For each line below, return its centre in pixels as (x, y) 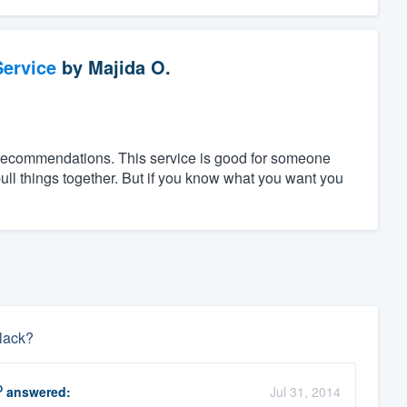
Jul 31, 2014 (305, 392)
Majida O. (129, 67)
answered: (36, 392)
